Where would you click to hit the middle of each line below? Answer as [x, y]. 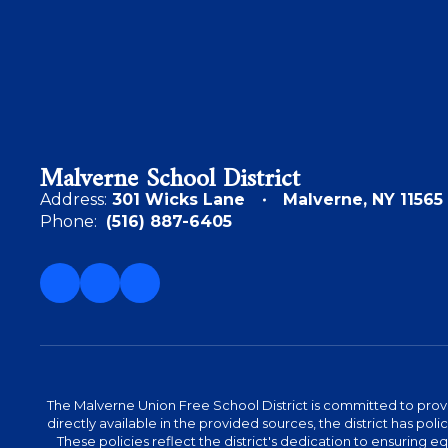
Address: [73, 199]
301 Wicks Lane [178, 199]
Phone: [68, 221]
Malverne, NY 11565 [363, 199]
